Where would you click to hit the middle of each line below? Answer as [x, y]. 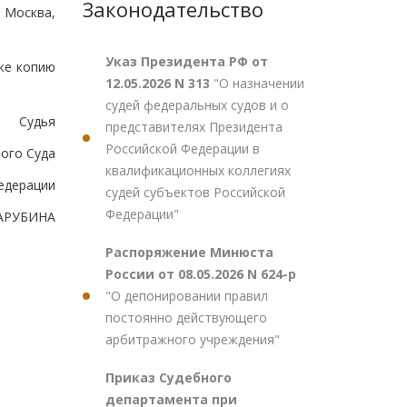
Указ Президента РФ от [187, 61]
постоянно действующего [186, 318]
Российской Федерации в [183, 149]
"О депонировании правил [187, 296]
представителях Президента [194, 127]
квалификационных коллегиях [198, 170]
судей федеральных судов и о [197, 105]
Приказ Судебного [169, 377]
